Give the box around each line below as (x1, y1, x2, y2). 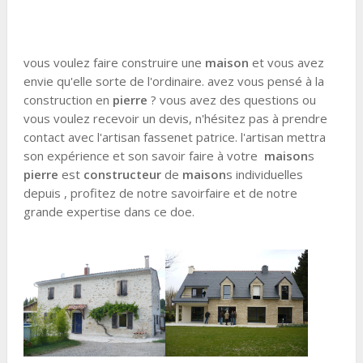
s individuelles (225, 166, 303, 182)
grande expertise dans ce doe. (23, 203, 194, 220)
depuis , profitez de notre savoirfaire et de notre (23, 185, 297, 201)
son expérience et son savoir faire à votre (23, 147, 264, 164)
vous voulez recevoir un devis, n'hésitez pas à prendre (23, 110, 327, 126)
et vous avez (248, 54, 324, 70)
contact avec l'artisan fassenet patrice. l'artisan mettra (23, 129, 326, 145)
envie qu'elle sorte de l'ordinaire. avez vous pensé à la (23, 73, 324, 89)
